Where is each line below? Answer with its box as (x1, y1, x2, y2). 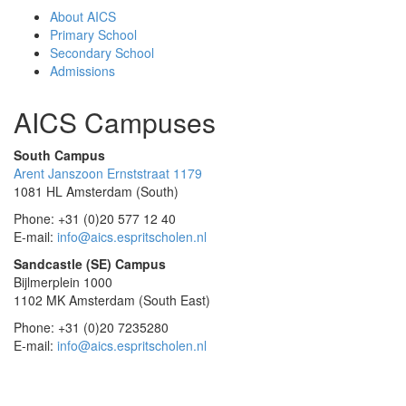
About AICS (50, 7, 116, 25)
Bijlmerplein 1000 (14, 273, 112, 291)
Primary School (50, 25, 137, 43)
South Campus (14, 146, 105, 164)
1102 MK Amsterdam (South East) (14, 291, 210, 309)
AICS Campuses (14, 102, 216, 141)
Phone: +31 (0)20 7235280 (14, 318, 169, 336)
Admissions (50, 62, 115, 80)
